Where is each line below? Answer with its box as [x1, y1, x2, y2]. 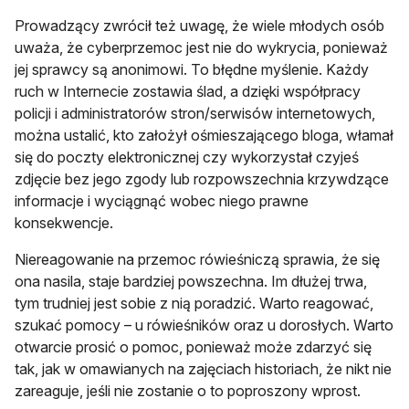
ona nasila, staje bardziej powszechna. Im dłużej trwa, [15, 271, 367, 290]
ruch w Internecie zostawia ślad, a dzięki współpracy [15, 81, 361, 100]
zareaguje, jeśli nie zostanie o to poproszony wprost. [15, 381, 361, 400]
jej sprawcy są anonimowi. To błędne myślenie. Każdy [15, 59, 369, 79]
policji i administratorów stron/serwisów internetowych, [15, 103, 375, 122]
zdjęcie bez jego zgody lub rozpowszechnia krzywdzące [15, 169, 389, 188]
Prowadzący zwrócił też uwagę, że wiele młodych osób [15, 16, 384, 35]
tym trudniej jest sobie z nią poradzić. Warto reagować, [15, 293, 373, 312]
